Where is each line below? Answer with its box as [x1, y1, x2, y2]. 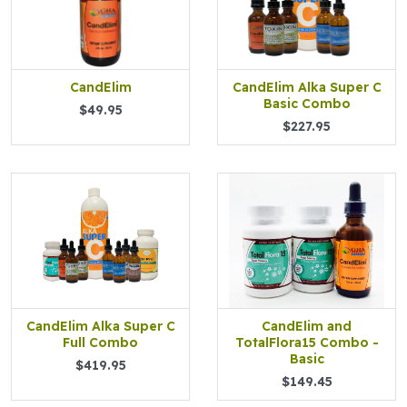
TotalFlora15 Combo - [234, 334, 379, 351]
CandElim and [262, 318, 352, 334]
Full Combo [63, 334, 138, 351]
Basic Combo [263, 95, 351, 112]
